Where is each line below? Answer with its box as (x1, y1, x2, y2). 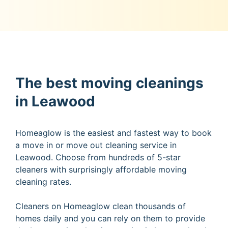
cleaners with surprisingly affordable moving (15, 164, 187, 175)
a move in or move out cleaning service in (15, 139, 177, 150)
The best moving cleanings (15, 74, 204, 92)
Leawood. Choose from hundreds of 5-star (15, 152, 181, 162)
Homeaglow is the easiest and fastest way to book (15, 127, 212, 138)
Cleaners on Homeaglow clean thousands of (15, 201, 186, 211)
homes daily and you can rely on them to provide (15, 213, 205, 223)
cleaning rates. (15, 176, 71, 187)
